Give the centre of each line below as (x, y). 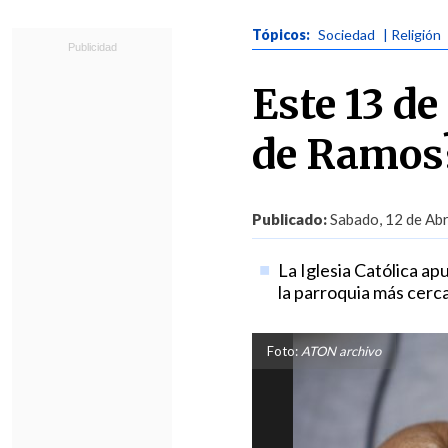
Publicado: (289, 219)
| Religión (412, 34)
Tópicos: (282, 34)
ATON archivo (339, 351)
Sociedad (346, 34)
